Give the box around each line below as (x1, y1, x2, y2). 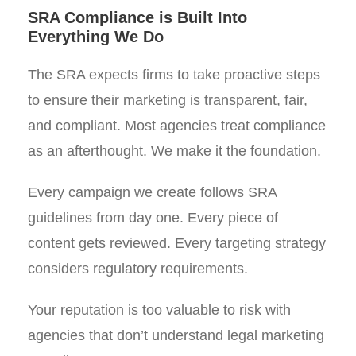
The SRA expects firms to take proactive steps (28, 67, 320, 83)
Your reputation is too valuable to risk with (28, 302, 291, 318)
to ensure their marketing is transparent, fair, (28, 92, 308, 108)
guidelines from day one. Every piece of (28, 210, 278, 226)
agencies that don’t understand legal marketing (28, 327, 324, 343)
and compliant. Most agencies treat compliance (28, 118, 326, 133)
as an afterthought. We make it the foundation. (28, 143, 321, 159)
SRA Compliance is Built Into (28, 9, 247, 26)
